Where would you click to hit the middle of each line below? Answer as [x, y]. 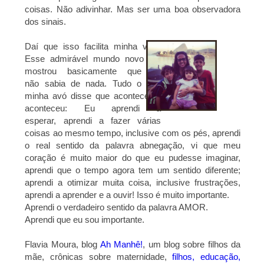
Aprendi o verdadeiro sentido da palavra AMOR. [117, 207]
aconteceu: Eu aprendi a [93, 108]
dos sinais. [47, 22]
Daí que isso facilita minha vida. [93, 47]
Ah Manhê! [121, 245]
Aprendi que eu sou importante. [85, 220]
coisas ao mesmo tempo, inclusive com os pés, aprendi [133, 133]
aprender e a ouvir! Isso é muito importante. [146, 195]
